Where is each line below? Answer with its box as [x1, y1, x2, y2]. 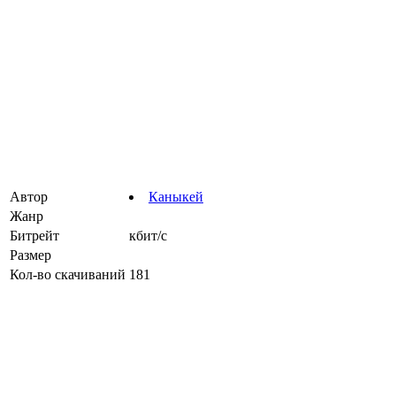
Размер [10, 247, 51, 263]
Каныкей [148, 188, 203, 204]
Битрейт [10, 227, 59, 243]
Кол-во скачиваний [10, 266, 126, 282]
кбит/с [129, 227, 167, 243]
